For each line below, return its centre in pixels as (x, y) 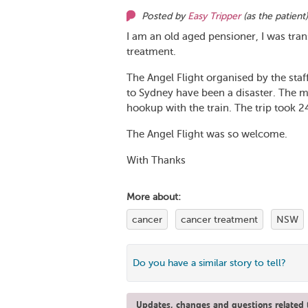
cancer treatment (219, 219)
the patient (282, 16)
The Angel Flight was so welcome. (207, 134)
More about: (154, 197)
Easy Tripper (214, 16)
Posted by (165, 16)
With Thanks (156, 160)
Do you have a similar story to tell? (209, 263)
